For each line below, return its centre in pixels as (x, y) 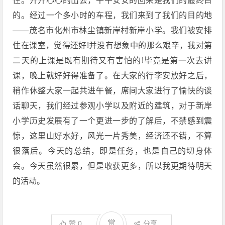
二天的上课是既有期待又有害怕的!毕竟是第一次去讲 (113, 61)
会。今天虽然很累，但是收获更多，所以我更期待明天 (113, 166)
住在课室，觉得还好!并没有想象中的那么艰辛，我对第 (113, 45)
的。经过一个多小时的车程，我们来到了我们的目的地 (113, 15)
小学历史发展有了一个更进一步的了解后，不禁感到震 (113, 121)
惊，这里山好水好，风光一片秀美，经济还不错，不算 (113, 136)
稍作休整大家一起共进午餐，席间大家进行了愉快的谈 (113, 91)
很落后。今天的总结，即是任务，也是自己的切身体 (113, 151)
